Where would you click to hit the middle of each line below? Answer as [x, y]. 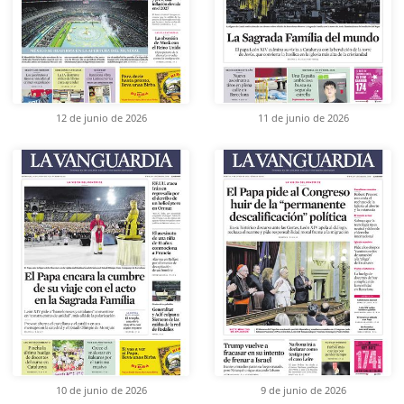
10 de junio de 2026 [101, 390]
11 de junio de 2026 [303, 119]
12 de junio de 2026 [101, 119]
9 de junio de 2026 [303, 390]
